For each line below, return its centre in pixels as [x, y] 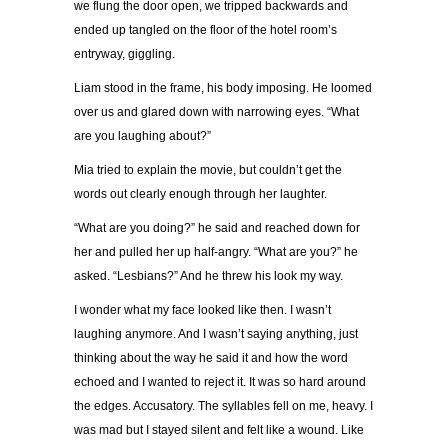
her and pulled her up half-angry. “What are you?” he [216, 252]
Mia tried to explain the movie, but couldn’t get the [208, 170]
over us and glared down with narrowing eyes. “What [216, 112]
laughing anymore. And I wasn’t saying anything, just [216, 334]
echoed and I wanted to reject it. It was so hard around [220, 382]
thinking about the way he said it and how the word [211, 358]
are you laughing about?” [142, 136]
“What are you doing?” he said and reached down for [217, 228]
